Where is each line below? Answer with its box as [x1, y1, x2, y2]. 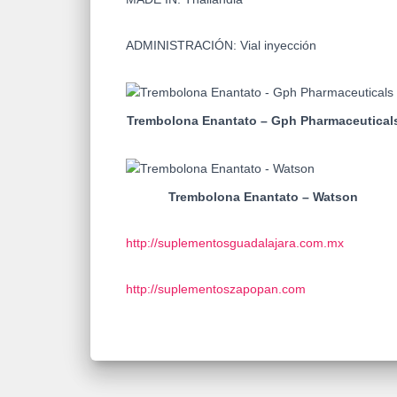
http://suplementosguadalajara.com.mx [126, 235, 344, 250]
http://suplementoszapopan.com [126, 281, 306, 296]
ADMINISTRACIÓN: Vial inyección [126, 37, 316, 52]
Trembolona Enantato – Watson [168, 189, 358, 204]
